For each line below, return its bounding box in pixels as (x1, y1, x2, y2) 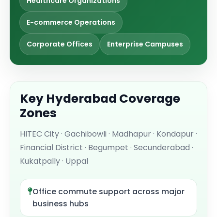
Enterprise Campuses (107, 39, 183, 49)
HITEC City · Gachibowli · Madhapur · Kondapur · (20, 128, 197, 139)
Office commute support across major (32, 186, 185, 197)
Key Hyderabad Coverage (20, 90, 180, 107)
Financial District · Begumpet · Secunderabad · (20, 142, 193, 153)
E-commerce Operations (27, 17, 115, 27)
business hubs (32, 198, 89, 209)
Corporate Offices (27, 39, 93, 49)
